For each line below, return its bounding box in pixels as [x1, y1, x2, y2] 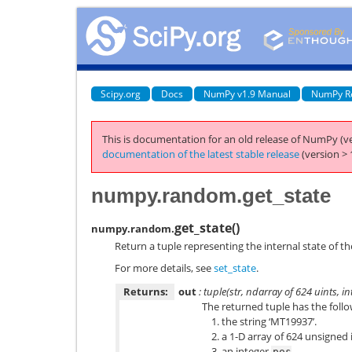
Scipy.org [101, 86, 141, 101]
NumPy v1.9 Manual [203, 86, 291, 101]
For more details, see [115, 261, 214, 275]
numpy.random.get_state [91, 183, 331, 207]
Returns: [123, 284, 168, 299]
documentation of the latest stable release [102, 147, 299, 161]
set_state [214, 261, 256, 275]
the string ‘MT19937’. [222, 313, 317, 328]
